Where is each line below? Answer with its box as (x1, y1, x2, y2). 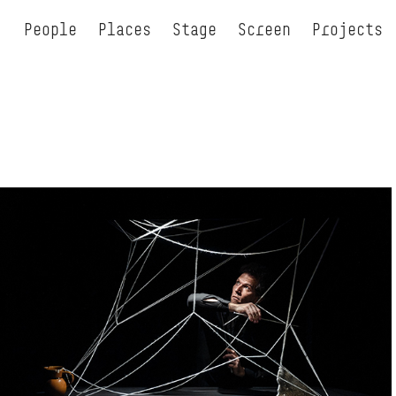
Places (97, 19, 151, 39)
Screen (237, 19, 291, 39)
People (23, 19, 77, 39)
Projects (311, 19, 383, 39)
